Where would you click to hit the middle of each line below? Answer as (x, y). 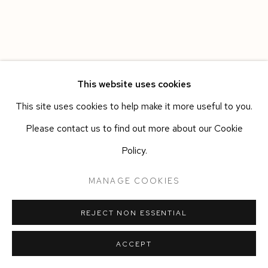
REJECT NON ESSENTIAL (134, 213)
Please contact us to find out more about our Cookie (134, 129)
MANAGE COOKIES (134, 180)
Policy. (134, 151)
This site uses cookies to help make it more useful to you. (134, 106)
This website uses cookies (134, 84)
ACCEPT (134, 244)
